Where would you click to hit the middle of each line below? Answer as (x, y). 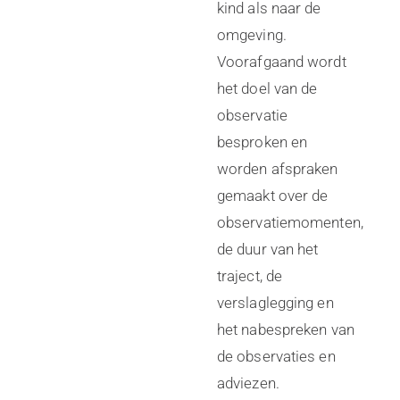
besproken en (262, 142)
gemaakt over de (272, 196)
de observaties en (276, 356)
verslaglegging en (275, 303)
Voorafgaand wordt (281, 62)
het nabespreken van (285, 329)
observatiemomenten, (290, 222)
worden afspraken (277, 169)
